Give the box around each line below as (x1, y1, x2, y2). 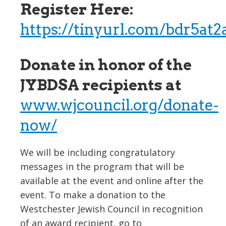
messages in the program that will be (20, 160, 184, 173)
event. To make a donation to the (20, 189, 165, 201)
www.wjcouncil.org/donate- (20, 96, 218, 114)
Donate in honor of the (20, 55, 192, 74)
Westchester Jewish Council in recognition (20, 203, 203, 215)
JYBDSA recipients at (20, 76, 182, 94)
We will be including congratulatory (20, 146, 175, 158)
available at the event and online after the (20, 175, 203, 187)
